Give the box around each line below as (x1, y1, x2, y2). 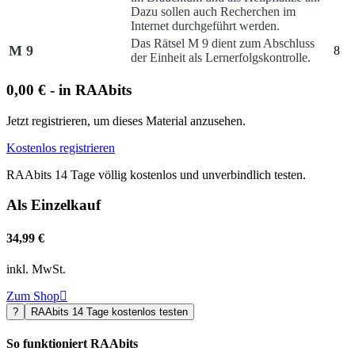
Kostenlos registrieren (6, 140, 115, 155)
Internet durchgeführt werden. (131, 19, 280, 33)
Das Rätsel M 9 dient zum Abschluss (131, 36, 315, 51)
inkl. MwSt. (6, 261, 66, 276)
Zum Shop (6, 288, 59, 303)
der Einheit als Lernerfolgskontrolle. (131, 51, 311, 65)
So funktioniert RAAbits (6, 337, 138, 351)
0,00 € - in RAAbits (6, 82, 132, 98)
